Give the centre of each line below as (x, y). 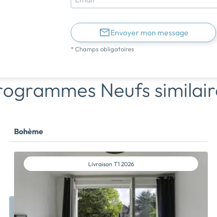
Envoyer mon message (149, 32)
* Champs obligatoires (102, 49)
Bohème (29, 131)
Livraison (101, 164)
